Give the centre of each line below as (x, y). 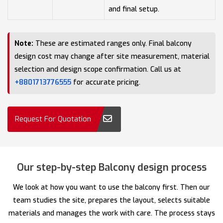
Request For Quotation (53, 119)
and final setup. (134, 9)
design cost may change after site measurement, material (112, 56)
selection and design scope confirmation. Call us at (98, 69)
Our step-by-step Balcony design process (111, 167)
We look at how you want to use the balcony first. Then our (111, 187)
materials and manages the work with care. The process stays (111, 213)
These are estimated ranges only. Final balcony (112, 43)
